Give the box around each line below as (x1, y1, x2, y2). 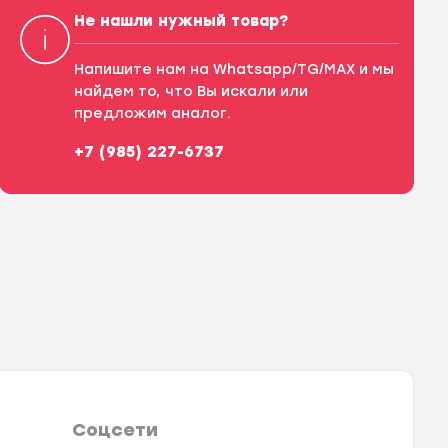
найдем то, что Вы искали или (73, 83, 308, 101)
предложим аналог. (73, 105, 231, 123)
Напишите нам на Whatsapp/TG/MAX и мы (73, 61, 394, 79)
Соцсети (71, 419, 158, 442)
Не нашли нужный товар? (73, 12, 288, 31)
